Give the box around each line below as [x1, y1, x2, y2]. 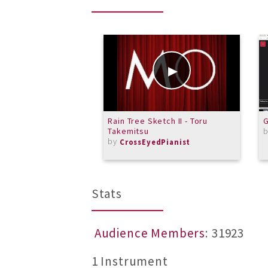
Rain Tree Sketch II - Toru [108, 115, 208, 126]
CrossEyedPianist [119, 136, 191, 147]
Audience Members [94, 226, 206, 242]
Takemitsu [108, 125, 149, 136]
